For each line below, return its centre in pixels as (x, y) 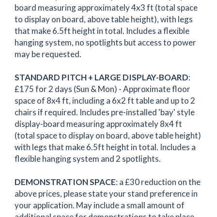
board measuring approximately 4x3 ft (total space (106, 7)
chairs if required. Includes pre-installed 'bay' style (105, 112)
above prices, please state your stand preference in (106, 193)
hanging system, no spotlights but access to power (105, 42)
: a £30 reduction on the (158, 182)
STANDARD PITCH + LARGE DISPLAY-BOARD (101, 77)
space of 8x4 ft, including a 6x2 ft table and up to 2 (105, 100)
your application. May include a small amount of (100, 205)
